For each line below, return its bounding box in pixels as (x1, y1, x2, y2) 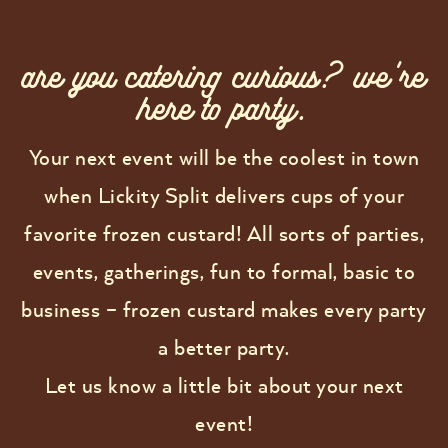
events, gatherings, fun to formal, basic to (32, 257, 416, 286)
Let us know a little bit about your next (44, 371, 404, 400)
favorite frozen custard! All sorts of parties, (24, 219, 424, 248)
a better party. (158, 333, 290, 362)
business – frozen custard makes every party (21, 295, 427, 324)
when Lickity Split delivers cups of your (44, 181, 404, 210)
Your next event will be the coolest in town (28, 143, 420, 172)
